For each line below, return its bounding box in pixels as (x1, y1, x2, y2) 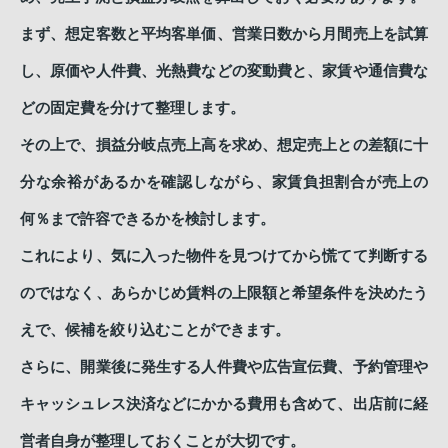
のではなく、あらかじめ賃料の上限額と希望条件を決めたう (20, 284, 428, 301)
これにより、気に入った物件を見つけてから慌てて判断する (20, 247, 428, 264)
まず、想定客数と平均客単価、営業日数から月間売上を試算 (20, 25, 428, 42)
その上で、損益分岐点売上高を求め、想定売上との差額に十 (20, 136, 428, 153)
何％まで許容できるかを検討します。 (20, 210, 275, 227)
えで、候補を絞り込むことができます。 (20, 321, 290, 338)
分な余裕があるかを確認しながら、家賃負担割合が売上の (20, 173, 428, 190)
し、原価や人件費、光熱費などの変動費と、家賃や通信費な (20, 62, 428, 79)
